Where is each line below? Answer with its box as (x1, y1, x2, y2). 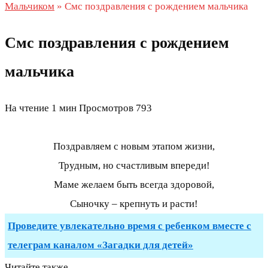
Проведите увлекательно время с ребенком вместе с (8, 220, 251, 232)
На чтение (5, 102, 49, 114)
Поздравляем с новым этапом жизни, (53, 141, 215, 153)
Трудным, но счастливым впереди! (58, 160, 210, 172)
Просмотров (79, 102, 133, 114)
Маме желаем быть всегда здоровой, (54, 179, 214, 191)
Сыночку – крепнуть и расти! (70, 198, 198, 210)
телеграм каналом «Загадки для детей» (8, 239, 193, 251)
